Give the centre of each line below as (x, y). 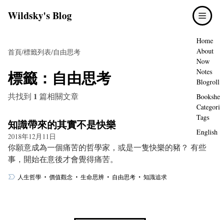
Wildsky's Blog (40, 15)
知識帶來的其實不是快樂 (62, 124)
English (207, 132)
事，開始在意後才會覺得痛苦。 (63, 159)
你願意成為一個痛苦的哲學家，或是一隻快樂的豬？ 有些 (107, 147)
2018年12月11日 (32, 136)
